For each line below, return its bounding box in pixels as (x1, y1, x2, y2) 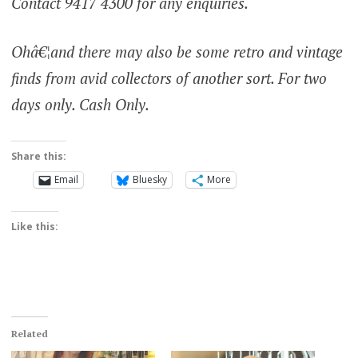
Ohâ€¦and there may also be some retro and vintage (10, 42, 343, 62)
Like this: (10, 219, 58, 233)
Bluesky (132, 173, 167, 187)
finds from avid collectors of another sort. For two (10, 68, 327, 89)
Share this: (10, 149, 66, 163)
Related (10, 327, 48, 340)
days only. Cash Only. (10, 94, 149, 115)
